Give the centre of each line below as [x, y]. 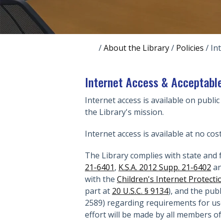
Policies [190, 48]
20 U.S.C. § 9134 [140, 191]
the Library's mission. [124, 112]
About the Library [136, 48]
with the [101, 179]
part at [98, 191]
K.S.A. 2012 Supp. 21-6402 [165, 167]
